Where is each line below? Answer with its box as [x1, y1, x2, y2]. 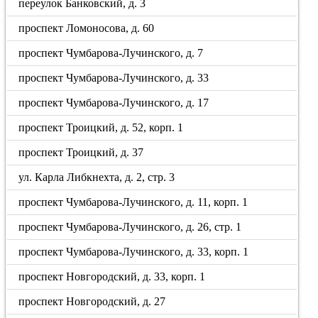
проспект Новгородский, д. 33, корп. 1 [18, 270, 206, 283]
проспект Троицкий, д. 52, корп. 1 [18, 121, 184, 133]
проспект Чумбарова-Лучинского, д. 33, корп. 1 [18, 246, 249, 258]
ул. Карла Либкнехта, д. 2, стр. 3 [18, 171, 175, 183]
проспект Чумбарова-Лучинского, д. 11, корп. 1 [18, 196, 248, 208]
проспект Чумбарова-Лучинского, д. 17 [18, 97, 209, 109]
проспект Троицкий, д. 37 [18, 146, 144, 158]
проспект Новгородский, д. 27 [18, 295, 166, 307]
